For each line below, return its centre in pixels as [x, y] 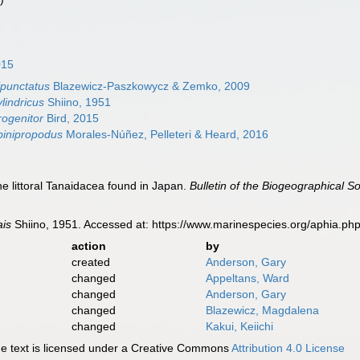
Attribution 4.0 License [288, 348]
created [90, 262]
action [88, 245]
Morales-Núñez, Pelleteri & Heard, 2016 [166, 134]
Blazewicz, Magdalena [262, 310]
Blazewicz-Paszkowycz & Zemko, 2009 [150, 86]
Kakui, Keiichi [239, 326]
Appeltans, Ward [247, 278]
